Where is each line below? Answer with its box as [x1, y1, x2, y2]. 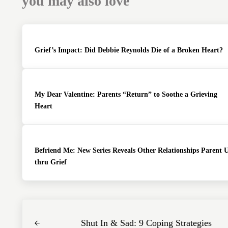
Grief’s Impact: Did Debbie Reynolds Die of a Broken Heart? [34, 45, 223, 54]
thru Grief [34, 158, 67, 166]
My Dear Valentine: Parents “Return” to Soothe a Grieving [34, 90, 217, 98]
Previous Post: [21, 201, 74, 211]
